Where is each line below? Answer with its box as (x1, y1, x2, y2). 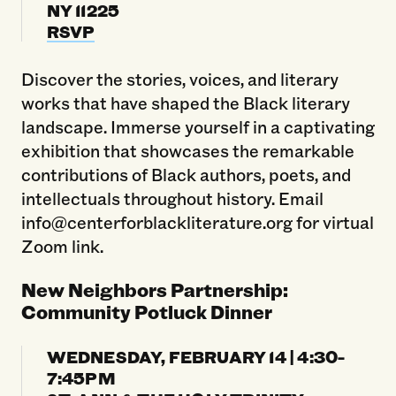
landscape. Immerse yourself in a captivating (20, 114, 375, 138)
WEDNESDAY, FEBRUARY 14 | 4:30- (46, 344, 346, 368)
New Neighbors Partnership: (20, 276, 288, 302)
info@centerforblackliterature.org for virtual (20, 209, 374, 233)
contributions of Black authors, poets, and (20, 162, 351, 186)
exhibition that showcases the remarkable (20, 138, 354, 162)
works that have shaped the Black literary (20, 90, 350, 114)
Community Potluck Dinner (20, 298, 272, 324)
